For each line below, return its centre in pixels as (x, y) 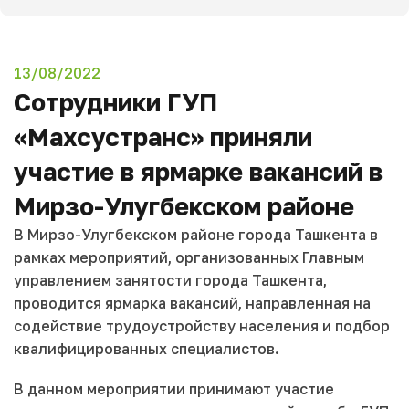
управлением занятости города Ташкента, (170, 281)
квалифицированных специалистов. (147, 349)
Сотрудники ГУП (115, 103)
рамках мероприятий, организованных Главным (189, 258)
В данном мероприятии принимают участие (174, 388)
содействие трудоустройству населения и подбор (202, 326)
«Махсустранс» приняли (163, 137)
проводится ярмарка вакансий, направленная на (192, 304)
